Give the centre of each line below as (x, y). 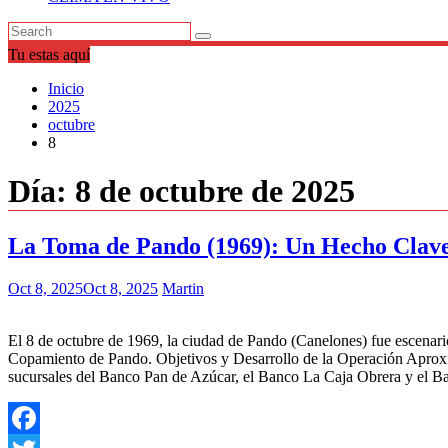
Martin (183, 288)
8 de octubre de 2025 (215, 191)
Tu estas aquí (49, 54)
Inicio (66, 88)
